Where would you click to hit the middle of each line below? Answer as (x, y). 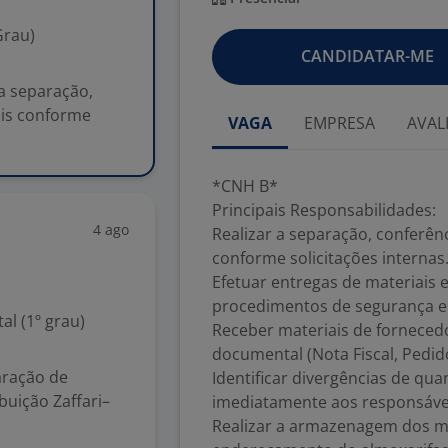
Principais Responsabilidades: (324, 210)
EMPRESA (339, 123)
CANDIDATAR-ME (367, 56)
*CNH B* (245, 186)
